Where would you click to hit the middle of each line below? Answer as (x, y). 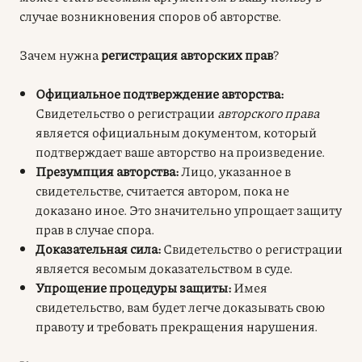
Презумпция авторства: (107, 170)
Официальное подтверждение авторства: (160, 93)
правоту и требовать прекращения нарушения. (177, 326)
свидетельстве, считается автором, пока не (162, 190)
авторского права (268, 112)
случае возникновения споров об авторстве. (150, 15)
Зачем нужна (60, 54)
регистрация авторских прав (187, 54)
